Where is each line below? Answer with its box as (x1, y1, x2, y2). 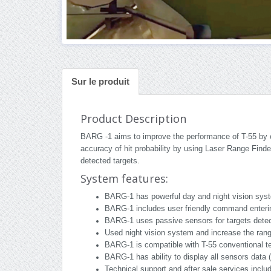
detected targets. (80, 157, 140, 166)
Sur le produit (71, 76, 129, 87)
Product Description (80, 111, 186, 126)
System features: (80, 171, 168, 186)
